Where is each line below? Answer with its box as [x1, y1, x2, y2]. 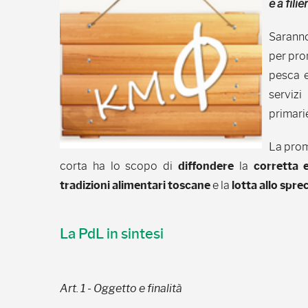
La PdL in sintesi [60, 225, 164, 242]
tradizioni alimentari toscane [60, 179, 210, 192]
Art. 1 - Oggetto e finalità [60, 282, 182, 295]
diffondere [178, 159, 234, 173]
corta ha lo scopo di [60, 159, 178, 173]
